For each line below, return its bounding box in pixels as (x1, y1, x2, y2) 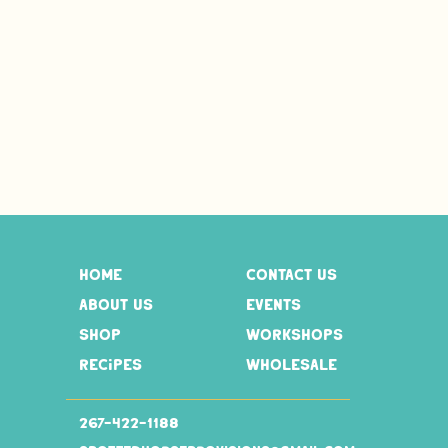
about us (79, 294, 153, 315)
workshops (246, 324, 343, 345)
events (246, 294, 301, 315)
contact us (246, 264, 337, 285)
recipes (79, 354, 142, 375)
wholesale (246, 354, 337, 375)
